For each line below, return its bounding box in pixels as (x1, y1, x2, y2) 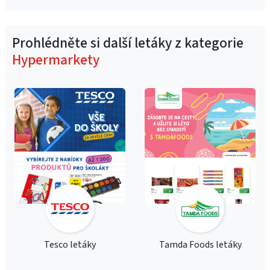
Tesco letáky (44, 238, 96, 251)
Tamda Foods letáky (159, 238, 242, 251)
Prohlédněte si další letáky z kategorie (12, 33, 243, 53)
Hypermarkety (12, 50, 99, 70)
